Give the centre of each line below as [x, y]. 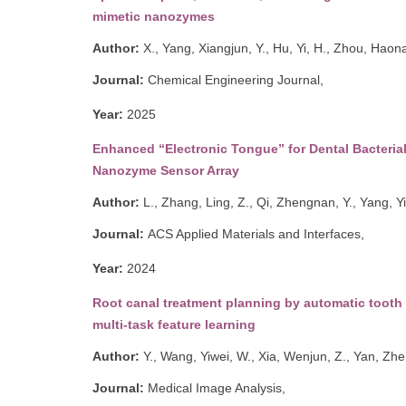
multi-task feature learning [174, 324]
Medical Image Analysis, [218, 387]
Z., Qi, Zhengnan [286, 202]
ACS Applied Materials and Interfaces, [258, 233]
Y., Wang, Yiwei [186, 356]
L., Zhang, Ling [187, 202]
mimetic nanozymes [154, 16]
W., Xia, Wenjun [282, 356]
